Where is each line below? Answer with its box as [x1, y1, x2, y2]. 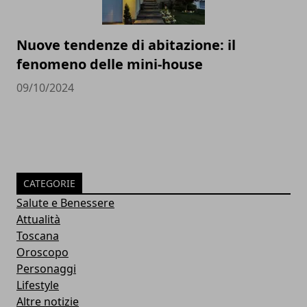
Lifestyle [16, 278, 59, 293]
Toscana [16, 228, 59, 244]
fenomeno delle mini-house [16, 55, 203, 74]
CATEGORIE [23, 177, 75, 191]
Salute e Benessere [16, 195, 114, 211]
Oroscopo [16, 245, 69, 260]
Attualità [16, 212, 60, 228]
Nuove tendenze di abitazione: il [16, 36, 236, 55]
